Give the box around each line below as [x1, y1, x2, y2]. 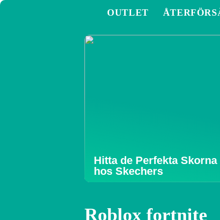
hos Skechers [94, 165, 163, 177]
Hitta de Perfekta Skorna [94, 154, 217, 166]
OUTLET [107, 7, 149, 18]
